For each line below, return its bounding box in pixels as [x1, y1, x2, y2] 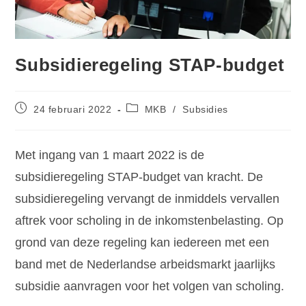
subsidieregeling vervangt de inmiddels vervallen [15, 192, 280, 206]
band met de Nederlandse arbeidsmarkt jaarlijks [15, 258, 276, 272]
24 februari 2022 [33, 104, 112, 115]
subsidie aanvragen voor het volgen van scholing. [15, 279, 285, 294]
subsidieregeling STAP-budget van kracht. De [15, 170, 264, 184]
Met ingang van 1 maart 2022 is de [15, 148, 205, 163]
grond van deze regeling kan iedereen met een [15, 236, 270, 250]
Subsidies [182, 104, 228, 115]
